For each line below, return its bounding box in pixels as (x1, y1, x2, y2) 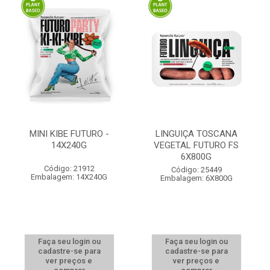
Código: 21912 (43, 164, 95, 173)
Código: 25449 (171, 165, 222, 174)
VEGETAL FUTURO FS (154, 140, 239, 151)
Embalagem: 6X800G (160, 174, 233, 183)
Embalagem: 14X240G (31, 172, 107, 181)
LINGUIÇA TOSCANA (155, 128, 237, 139)
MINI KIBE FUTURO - (29, 128, 109, 139)
